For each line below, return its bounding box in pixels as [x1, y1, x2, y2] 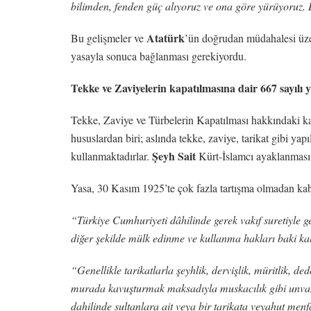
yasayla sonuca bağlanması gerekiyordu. [71, 48, 246, 63]
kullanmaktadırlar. [71, 148, 152, 163]
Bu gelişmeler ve [71, 30, 146, 45]
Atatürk [146, 29, 185, 46]
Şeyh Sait [152, 147, 196, 164]
